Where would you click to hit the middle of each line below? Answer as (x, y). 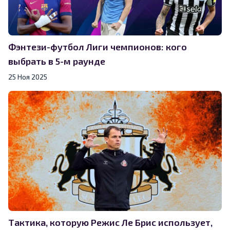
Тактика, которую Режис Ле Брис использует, (110, 222)
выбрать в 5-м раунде (57, 61)
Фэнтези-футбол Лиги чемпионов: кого (98, 46)
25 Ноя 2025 (28, 76)
